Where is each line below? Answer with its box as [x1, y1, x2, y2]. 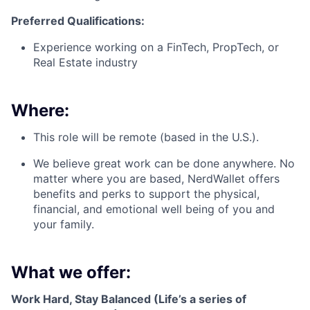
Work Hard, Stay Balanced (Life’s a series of [11, 292, 246, 307]
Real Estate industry [33, 55, 138, 70]
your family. [33, 217, 94, 232]
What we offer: [11, 262, 131, 283]
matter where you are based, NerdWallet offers [33, 172, 280, 186]
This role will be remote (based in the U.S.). [33, 130, 259, 145]
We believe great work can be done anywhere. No [33, 156, 295, 171]
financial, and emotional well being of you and [33, 202, 275, 217]
